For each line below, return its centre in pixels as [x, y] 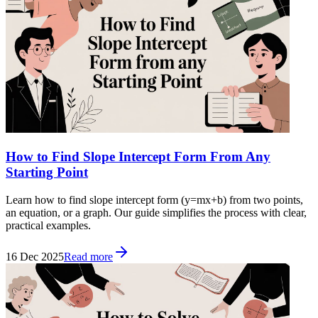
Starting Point [47, 172]
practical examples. [48, 225]
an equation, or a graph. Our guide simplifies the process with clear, [156, 212]
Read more [88, 256]
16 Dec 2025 [35, 256]
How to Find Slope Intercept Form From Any [138, 156]
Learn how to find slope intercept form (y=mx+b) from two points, [154, 199]
